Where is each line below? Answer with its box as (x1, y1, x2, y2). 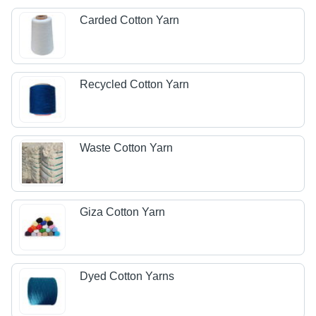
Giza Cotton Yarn (80, 206, 166, 219)
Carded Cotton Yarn (80, 14, 180, 27)
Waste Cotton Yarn (80, 142, 174, 154)
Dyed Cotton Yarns (80, 269, 175, 282)
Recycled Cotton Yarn (80, 78, 190, 90)
